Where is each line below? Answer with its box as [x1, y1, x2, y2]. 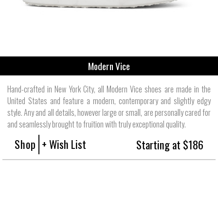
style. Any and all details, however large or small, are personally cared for [7, 106, 211, 118]
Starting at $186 [136, 136, 203, 152]
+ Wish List [42, 135, 86, 152]
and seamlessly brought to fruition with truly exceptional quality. [7, 118, 186, 130]
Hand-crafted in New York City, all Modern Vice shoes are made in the [7, 83, 211, 95]
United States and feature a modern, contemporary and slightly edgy [7, 94, 211, 107]
